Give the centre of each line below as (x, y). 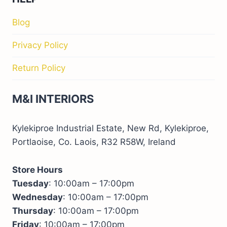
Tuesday (30, 183)
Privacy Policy (40, 45)
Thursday (33, 211)
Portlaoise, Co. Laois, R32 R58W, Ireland (94, 142)
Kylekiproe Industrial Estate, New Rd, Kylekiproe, (110, 128)
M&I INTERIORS (53, 99)
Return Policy (39, 68)
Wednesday (37, 197)
